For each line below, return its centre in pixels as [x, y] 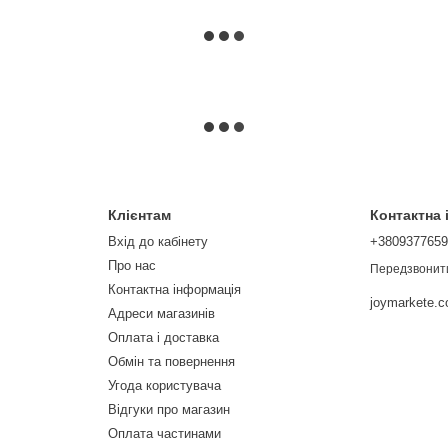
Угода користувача [164, 386]
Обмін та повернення [171, 362]
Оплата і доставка [163, 338]
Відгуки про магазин [168, 410]
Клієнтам [139, 215]
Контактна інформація [174, 290]
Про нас [131, 266]
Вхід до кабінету [157, 242]
